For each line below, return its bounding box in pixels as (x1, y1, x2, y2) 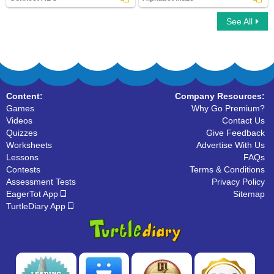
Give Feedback (206, 128, 265, 138)
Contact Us (222, 116, 265, 125)
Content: (6, 91, 43, 101)
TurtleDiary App (6, 201, 68, 211)
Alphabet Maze (142, 18, 186, 25)
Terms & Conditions (190, 165, 265, 174)
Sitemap (233, 189, 265, 199)
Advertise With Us (196, 140, 265, 150)
